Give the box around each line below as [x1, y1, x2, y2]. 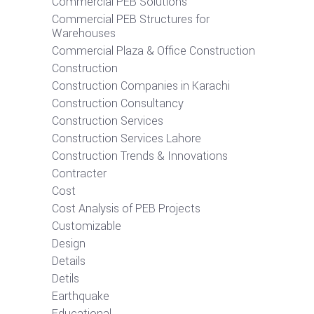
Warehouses [52, 25, 116, 42]
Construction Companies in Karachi [52, 78, 230, 95]
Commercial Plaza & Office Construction [52, 43, 255, 60]
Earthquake [52, 288, 109, 305]
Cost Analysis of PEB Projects [52, 200, 200, 217]
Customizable [52, 218, 121, 235]
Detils [52, 271, 79, 287]
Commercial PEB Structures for [52, 11, 210, 28]
